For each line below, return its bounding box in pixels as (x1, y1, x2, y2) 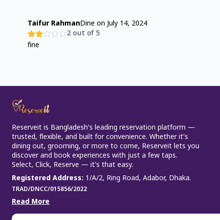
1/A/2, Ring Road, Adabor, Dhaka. (85, 174, 191, 183)
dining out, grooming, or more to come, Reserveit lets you (12, 142, 199, 151)
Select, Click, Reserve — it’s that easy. (12, 161, 133, 170)
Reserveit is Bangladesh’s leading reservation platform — (12, 123, 195, 133)
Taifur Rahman (27, 19, 80, 28)
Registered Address (12, 174, 82, 183)
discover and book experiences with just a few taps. (12, 151, 177, 161)
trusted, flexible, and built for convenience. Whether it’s (12, 133, 188, 142)
